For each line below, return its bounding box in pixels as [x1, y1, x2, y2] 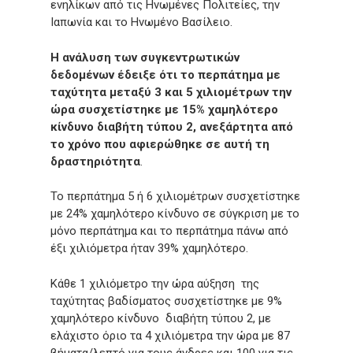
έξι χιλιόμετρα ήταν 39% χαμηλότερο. [50, 241, 248, 255]
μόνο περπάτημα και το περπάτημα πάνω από [50, 224, 288, 238]
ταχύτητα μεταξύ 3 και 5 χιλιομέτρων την [50, 84, 292, 99]
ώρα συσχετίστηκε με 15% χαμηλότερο [50, 102, 278, 117]
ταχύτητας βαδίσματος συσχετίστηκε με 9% [50, 293, 282, 308]
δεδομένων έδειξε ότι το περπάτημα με [50, 67, 281, 82]
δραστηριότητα [50, 154, 140, 169]
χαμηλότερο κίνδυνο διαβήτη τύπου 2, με [50, 310, 271, 325]
